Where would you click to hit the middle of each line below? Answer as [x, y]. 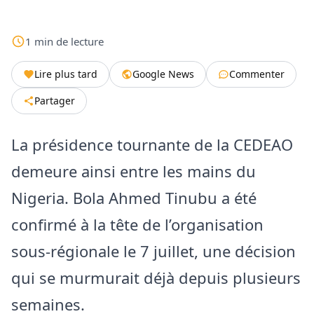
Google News [163, 74]
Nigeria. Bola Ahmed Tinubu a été [134, 197]
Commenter [257, 74]
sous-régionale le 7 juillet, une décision [153, 251]
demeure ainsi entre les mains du [134, 171]
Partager [55, 100]
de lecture [80, 41]
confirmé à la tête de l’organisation [137, 224]
